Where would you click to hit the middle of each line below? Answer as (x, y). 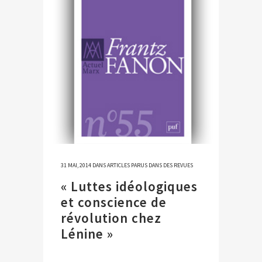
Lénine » (87, 234)
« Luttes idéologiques (129, 187)
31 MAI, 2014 (76, 166)
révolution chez (111, 218)
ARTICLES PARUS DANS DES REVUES (150, 166)
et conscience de (114, 202)
